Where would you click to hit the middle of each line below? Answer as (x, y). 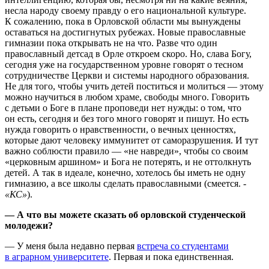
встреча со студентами (183, 246)
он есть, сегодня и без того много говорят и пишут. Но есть (127, 118)
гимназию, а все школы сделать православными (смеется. (124, 183)
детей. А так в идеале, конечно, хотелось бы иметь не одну (125, 172)
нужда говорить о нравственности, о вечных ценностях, (120, 129)
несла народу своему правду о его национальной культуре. (125, 10)
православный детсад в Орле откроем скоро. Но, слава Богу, (128, 53)
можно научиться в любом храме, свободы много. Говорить (127, 97)
